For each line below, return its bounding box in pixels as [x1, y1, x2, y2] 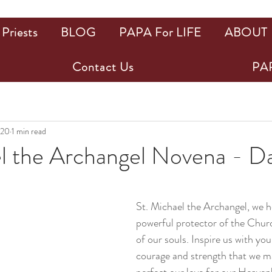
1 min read [12, 124, 46, 137]
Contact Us [72, 58, 134, 76]
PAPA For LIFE [119, 24, 202, 41]
